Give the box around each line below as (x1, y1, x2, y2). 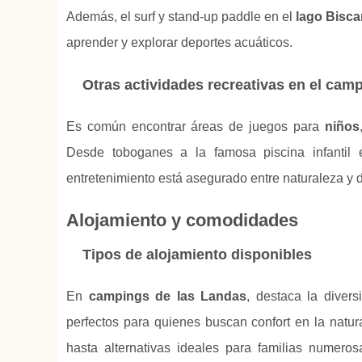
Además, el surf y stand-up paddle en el (66, 10, 296, 24)
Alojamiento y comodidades (66, 210, 298, 231)
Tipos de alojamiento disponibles (82, 246, 312, 263)
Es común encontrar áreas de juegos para (66, 120, 325, 134)
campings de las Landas (88, 289, 246, 304)
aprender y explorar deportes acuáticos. (66, 36, 293, 50)
